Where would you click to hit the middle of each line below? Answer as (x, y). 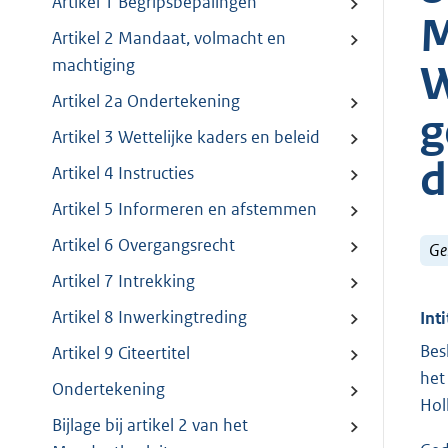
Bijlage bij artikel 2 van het (150, 425)
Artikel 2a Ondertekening (146, 101)
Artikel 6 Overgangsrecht (143, 245)
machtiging (93, 65)
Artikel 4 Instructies (123, 173)
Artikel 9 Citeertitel (121, 353)
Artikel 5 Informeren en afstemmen (184, 209)
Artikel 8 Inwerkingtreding (149, 317)
